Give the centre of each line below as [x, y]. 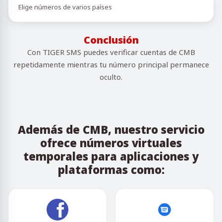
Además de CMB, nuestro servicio [111, 129]
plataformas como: [111, 169]
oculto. [111, 77]
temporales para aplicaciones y [111, 156]
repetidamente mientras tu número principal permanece [111, 64]
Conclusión [111, 40]
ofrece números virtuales [111, 143]
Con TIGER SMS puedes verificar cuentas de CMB [111, 52]
